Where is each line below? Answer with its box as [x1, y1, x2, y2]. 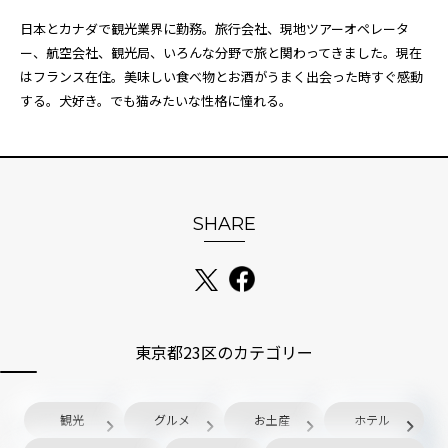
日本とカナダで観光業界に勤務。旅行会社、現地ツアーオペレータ [20, 19, 409, 39]
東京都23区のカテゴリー [135, 340, 313, 365]
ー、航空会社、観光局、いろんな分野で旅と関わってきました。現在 [20, 43, 422, 63]
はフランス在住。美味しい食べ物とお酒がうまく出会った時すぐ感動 [20, 67, 423, 87]
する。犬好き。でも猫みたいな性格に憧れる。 [20, 91, 292, 111]
